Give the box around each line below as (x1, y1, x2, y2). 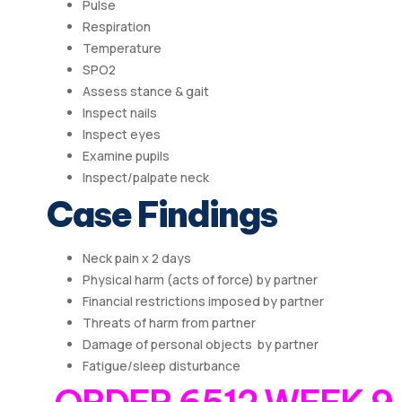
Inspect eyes (83, 126, 161, 144)
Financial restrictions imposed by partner (83, 293, 324, 310)
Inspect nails (83, 104, 157, 122)
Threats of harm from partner (83, 314, 256, 332)
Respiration (83, 18, 151, 36)
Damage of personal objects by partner (83, 336, 319, 354)
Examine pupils (83, 147, 170, 165)
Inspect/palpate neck (83, 169, 209, 187)
